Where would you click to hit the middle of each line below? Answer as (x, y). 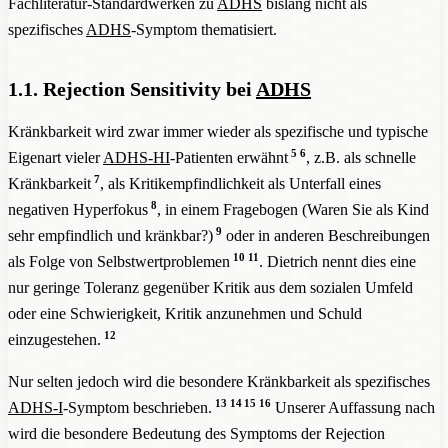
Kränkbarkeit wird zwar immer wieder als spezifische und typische (218, 131)
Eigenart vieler (55, 157)
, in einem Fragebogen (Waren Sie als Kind (292, 209)
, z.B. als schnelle (360, 157)
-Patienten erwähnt (229, 157)
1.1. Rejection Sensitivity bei (132, 88)
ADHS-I (35, 407)
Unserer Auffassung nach (353, 407)
